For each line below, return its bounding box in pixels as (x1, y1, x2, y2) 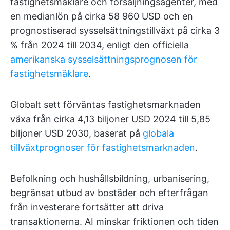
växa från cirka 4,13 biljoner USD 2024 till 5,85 (10, 113, 210, 124)
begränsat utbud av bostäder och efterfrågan (10, 187, 208, 198)
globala (143, 128, 174, 139)
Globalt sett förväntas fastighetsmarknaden (10, 99, 201, 110)
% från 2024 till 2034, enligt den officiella (10, 40, 189, 50)
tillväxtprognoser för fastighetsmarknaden (10, 142, 195, 153)
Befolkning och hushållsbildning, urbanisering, (10, 173, 209, 184)
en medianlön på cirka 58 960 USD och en (10, 11, 193, 22)
